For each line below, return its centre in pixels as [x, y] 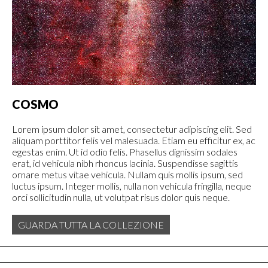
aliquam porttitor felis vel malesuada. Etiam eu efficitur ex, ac [134, 140]
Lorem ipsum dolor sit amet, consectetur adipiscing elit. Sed [132, 129]
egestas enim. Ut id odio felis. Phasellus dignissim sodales [125, 152]
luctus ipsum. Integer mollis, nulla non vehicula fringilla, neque [132, 186]
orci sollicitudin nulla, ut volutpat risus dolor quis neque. [121, 197]
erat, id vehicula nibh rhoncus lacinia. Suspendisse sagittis [125, 163]
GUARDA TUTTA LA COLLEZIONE [91, 225]
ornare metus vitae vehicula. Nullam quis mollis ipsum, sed [127, 174]
